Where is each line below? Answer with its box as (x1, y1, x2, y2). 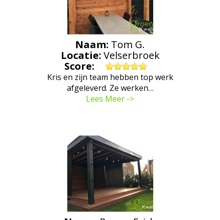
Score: (64, 59, 97, 73)
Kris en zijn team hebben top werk (47, 72, 173, 82)
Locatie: (60, 49, 104, 62)
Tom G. (111, 38, 145, 51)
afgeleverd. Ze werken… (66, 82, 154, 93)
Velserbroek (103, 49, 160, 62)
